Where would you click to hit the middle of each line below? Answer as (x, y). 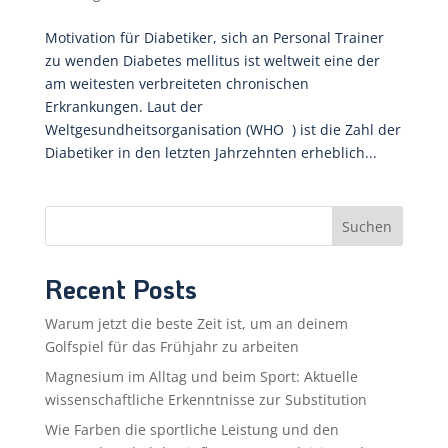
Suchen (367, 226)
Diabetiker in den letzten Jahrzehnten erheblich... (210, 153)
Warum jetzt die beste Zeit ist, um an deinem (196, 324)
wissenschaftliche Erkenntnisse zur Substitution (205, 400)
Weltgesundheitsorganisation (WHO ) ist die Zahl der (222, 130)
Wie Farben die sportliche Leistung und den (191, 430)
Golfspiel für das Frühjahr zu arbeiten (171, 347)
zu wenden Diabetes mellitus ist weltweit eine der (212, 61)
